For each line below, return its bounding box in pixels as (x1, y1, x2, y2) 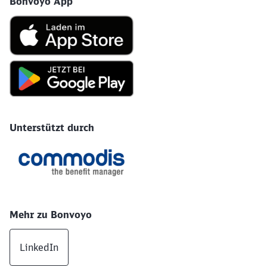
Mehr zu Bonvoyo (10, 208, 92, 221)
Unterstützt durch (10, 122, 94, 134)
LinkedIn (20, 241, 58, 253)
